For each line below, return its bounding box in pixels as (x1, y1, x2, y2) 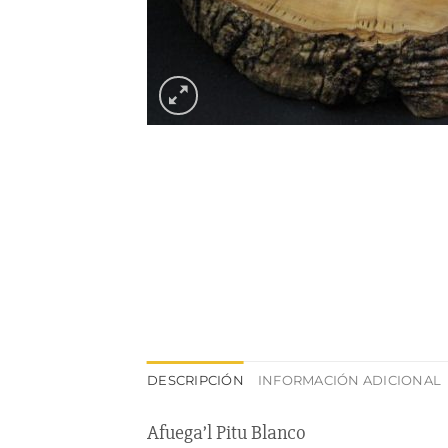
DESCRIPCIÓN (147, 372, 244, 388)
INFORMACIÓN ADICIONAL (257, 372, 442, 388)
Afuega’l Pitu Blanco (147, 419, 306, 445)
